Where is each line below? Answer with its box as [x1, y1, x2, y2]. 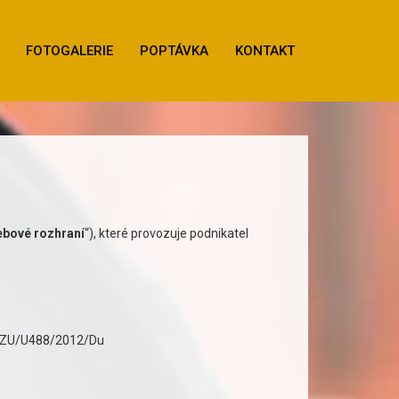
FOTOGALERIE [26, 43, 113, 59]
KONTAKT [235, 43, 295, 59]
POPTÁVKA [140, 43, 208, 59]
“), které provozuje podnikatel [84, 226, 248, 240]
